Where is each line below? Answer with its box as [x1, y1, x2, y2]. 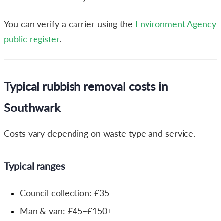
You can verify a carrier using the [4, 18, 135, 29]
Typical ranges [4, 159, 65, 172]
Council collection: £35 [20, 187, 109, 198]
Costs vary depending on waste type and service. [4, 128, 195, 139]
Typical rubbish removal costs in [4, 78, 168, 93]
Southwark [4, 100, 60, 114]
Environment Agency [135, 18, 216, 29]
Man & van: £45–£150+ [20, 205, 112, 216]
